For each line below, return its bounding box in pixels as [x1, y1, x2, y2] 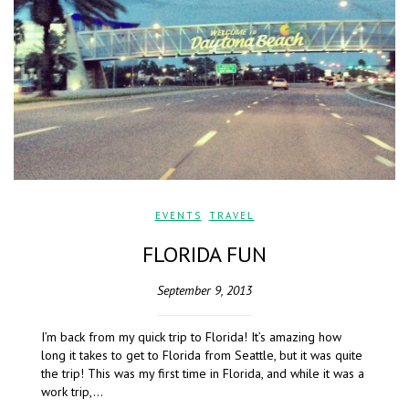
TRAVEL [208, 209, 255, 223]
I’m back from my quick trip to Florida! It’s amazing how [41, 329, 341, 346]
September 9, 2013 [157, 282, 252, 299]
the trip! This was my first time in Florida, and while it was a [41, 365, 364, 383]
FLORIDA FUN [142, 240, 267, 269]
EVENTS [154, 209, 202, 223]
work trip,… [41, 383, 103, 401]
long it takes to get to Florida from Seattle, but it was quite [41, 347, 362, 364]
